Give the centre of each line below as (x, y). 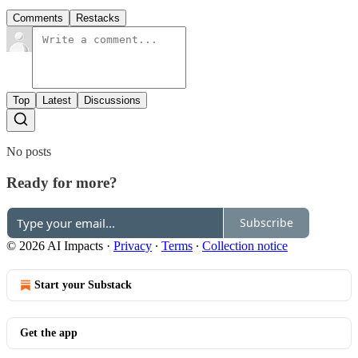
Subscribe (267, 223)
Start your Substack (83, 284)
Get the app (49, 332)
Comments (38, 18)
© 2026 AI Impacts (55, 245)
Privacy (133, 245)
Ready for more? (62, 182)
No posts (29, 152)
